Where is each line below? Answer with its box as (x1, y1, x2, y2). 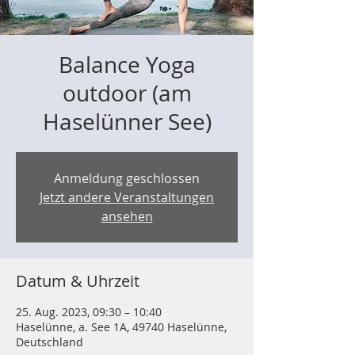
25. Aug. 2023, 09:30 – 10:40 (16, 304, 162, 319)
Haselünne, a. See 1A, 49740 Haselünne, (16, 319, 227, 334)
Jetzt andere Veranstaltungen (40, 189, 214, 206)
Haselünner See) (42, 107, 212, 136)
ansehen (101, 208, 153, 225)
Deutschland (16, 334, 83, 349)
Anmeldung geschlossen (54, 170, 200, 187)
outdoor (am (62, 78, 192, 108)
